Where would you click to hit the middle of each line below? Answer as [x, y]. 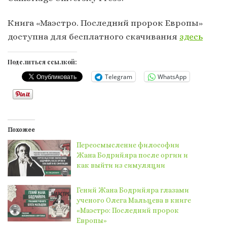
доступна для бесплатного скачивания [93, 36]
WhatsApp [172, 77]
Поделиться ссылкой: [42, 62]
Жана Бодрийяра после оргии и [133, 155]
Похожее [21, 130]
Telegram [119, 77]
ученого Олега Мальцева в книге [134, 200]
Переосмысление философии [128, 145]
